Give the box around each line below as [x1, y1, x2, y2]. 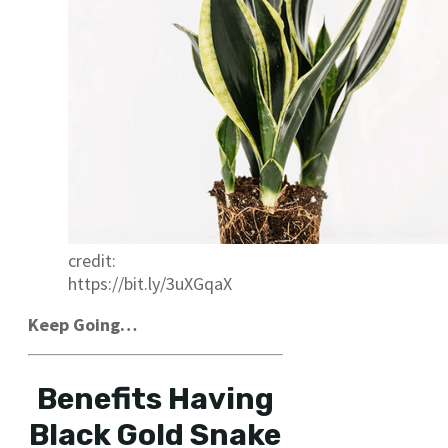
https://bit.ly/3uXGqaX [68, 271, 232, 295]
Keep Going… [28, 312, 137, 336]
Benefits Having [36, 380, 274, 417]
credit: [68, 248, 116, 272]
